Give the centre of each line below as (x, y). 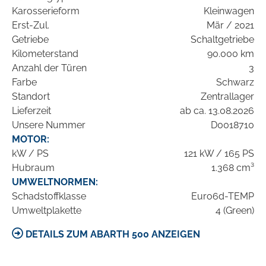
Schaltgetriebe (222, 40)
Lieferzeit (31, 111)
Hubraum (33, 168)
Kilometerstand (45, 54)
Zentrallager (227, 97)
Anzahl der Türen (49, 68)
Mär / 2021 (230, 26)
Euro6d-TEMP (223, 197)
